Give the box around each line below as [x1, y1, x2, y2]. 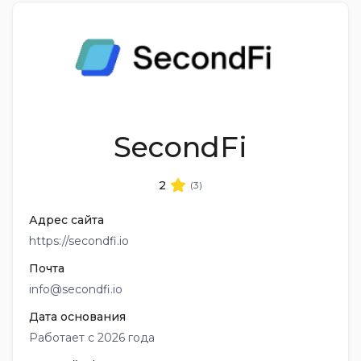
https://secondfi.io [29, 234, 129, 248]
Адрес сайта [29, 213, 104, 227]
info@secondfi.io [29, 282, 122, 297]
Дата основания [29, 309, 126, 324]
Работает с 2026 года [29, 330, 155, 345]
